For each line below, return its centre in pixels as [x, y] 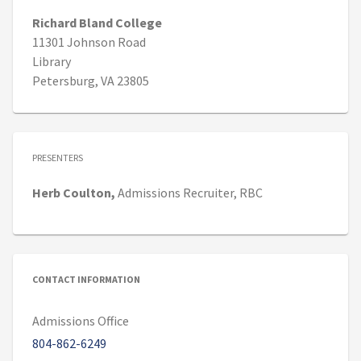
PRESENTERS [58, 158]
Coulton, [90, 193]
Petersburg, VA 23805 [91, 81]
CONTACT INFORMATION [86, 280]
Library [52, 62]
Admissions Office [81, 321]
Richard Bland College [97, 23]
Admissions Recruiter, [178, 193]
